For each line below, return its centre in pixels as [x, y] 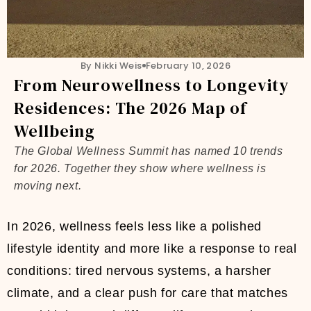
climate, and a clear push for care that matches [148, 293]
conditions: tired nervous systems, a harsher [140, 271]
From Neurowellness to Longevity [151, 85]
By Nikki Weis [111, 66]
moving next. [48, 186]
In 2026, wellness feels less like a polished [135, 227]
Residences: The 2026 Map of [131, 108]
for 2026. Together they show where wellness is [140, 169]
